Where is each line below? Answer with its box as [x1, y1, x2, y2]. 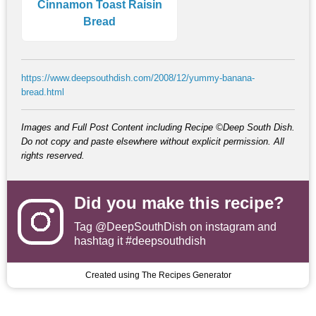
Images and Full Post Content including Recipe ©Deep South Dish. [21, 122, 295, 133]
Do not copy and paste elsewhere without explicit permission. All [21, 136, 284, 147]
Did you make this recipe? [74, 193, 284, 213]
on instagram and [187, 221, 276, 233]
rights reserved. [21, 150, 85, 162]
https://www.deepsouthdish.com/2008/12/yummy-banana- [21, 73, 255, 84]
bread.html [21, 87, 64, 98]
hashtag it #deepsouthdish [74, 235, 206, 248]
